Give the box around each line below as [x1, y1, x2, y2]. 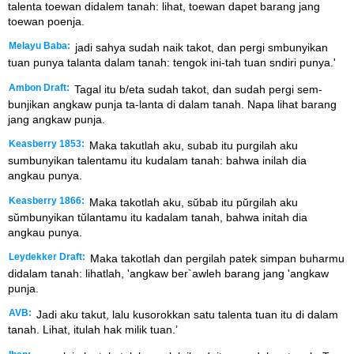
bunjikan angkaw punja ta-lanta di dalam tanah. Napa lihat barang [8, 97, 337, 111]
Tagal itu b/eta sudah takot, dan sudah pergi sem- [71, 82, 322, 96]
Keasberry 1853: [9, 139, 85, 149]
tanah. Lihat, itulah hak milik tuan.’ [8, 323, 178, 337]
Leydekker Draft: [9, 251, 85, 262]
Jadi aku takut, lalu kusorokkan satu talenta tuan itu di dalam [33, 308, 338, 322]
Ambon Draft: [9, 82, 70, 92]
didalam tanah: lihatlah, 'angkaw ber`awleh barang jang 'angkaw [8, 266, 329, 280]
